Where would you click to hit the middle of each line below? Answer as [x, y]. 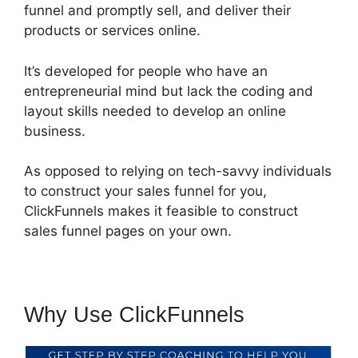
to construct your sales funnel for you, [145, 191]
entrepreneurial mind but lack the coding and [169, 91]
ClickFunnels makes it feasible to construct [161, 211]
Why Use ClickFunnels [134, 315]
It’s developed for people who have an [146, 71]
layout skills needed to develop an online [155, 111]
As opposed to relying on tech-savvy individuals [178, 171]
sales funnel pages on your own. [128, 231]
